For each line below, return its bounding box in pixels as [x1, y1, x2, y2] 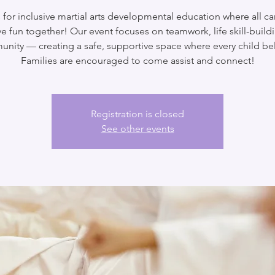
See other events [101, 123, 174, 135]
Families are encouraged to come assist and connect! [20, 55, 255, 67]
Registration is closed [91, 108, 184, 120]
